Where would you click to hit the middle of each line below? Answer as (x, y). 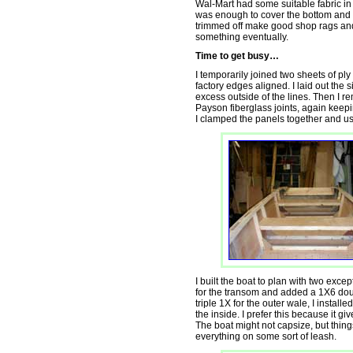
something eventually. (242, 37)
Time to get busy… (237, 56)
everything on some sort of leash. (266, 336)
